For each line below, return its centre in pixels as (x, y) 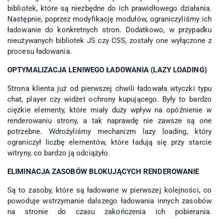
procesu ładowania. (40, 51)
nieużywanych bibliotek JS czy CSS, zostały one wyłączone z (109, 40)
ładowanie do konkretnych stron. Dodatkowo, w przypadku (109, 30)
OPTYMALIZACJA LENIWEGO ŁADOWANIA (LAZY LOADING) (107, 70)
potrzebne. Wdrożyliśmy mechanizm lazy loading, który (109, 131)
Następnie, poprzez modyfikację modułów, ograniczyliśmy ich (109, 19)
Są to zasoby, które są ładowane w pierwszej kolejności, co (109, 190)
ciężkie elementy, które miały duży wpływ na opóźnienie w (109, 110)
